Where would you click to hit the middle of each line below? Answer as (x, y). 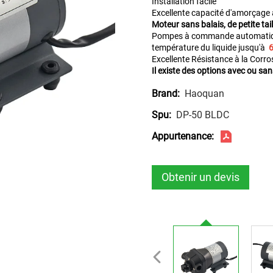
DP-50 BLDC (203, 115)
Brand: (166, 94)
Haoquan (204, 93)
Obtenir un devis (200, 177)
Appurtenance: (183, 136)
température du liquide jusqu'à (209, 48)
